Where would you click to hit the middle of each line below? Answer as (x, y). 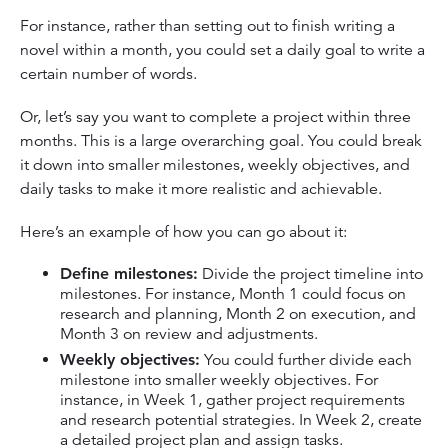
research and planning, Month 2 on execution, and (238, 313)
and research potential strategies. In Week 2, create (241, 420)
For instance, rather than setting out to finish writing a (207, 25)
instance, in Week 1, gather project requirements (232, 400)
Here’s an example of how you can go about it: (185, 232)
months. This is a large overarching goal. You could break (221, 141)
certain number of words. (110, 73)
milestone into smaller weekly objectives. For (219, 380)
